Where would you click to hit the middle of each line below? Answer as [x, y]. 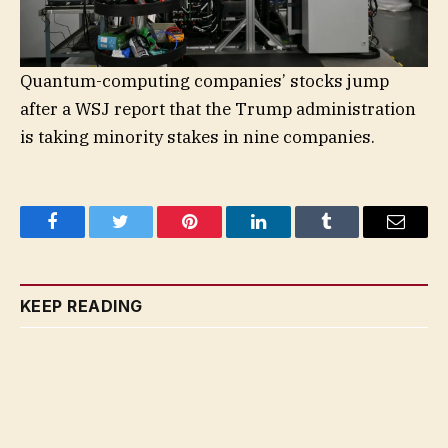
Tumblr [352, 236]
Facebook [85, 236]
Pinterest [220, 236]
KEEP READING [81, 305]
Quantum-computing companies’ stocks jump [204, 80]
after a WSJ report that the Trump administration [218, 108]
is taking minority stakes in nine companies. [197, 136]
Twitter [145, 236]
